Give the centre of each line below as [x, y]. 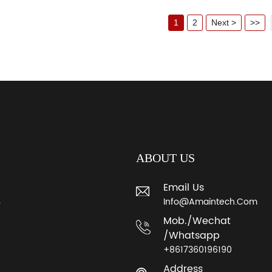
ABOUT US [165, 158]
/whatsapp [191, 235]
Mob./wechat [197, 221]
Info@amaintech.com [210, 202]
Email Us [183, 187]
